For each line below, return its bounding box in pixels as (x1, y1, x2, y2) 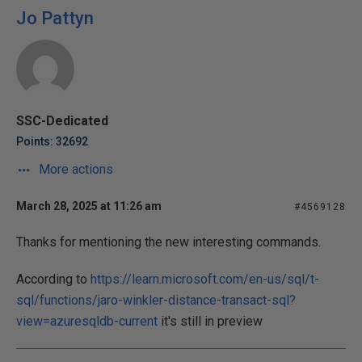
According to (16, 271, 90, 287)
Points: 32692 (16, 135, 88, 148)
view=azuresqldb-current (16, 314, 158, 329)
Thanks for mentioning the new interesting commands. (16, 234, 321, 250)
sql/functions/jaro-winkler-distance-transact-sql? (16, 293, 296, 308)
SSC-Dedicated (16, 113, 108, 128)
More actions (36, 162, 113, 177)
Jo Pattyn (16, 8, 94, 28)
